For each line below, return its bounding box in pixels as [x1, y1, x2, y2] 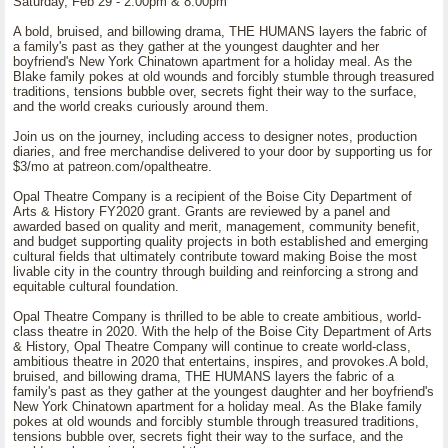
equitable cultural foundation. [13, 279, 179, 294]
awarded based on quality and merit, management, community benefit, [13, 219, 420, 234]
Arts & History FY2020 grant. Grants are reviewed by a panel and [13, 204, 390, 219]
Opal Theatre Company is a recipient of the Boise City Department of [13, 189, 412, 204]
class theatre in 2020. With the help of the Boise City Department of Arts [13, 324, 432, 339]
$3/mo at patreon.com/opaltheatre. [13, 159, 212, 174]
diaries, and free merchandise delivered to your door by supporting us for [13, 144, 432, 159]
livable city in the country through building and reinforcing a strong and [13, 264, 418, 279]
